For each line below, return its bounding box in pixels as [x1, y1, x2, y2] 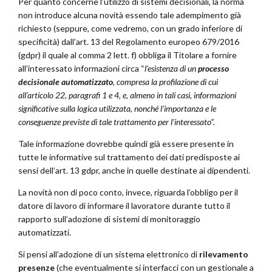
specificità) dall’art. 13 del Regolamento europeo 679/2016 [18, 36, 239, 47]
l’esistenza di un [144, 63, 198, 74]
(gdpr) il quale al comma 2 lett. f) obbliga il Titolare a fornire [18, 50, 237, 61]
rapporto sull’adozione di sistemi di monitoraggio [18, 214, 200, 225]
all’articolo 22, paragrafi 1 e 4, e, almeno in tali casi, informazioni [18, 90, 236, 101]
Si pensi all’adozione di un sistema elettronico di [18, 249, 199, 260]
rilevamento [199, 249, 248, 260]
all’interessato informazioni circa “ [18, 63, 144, 74]
